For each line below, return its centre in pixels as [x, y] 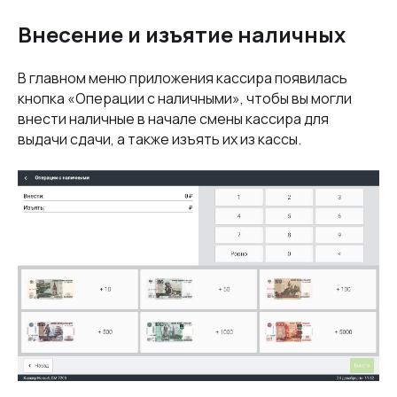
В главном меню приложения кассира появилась [183, 78]
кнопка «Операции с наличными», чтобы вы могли [185, 99]
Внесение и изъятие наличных [182, 35]
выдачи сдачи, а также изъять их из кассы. [160, 140]
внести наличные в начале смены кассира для [173, 119]
